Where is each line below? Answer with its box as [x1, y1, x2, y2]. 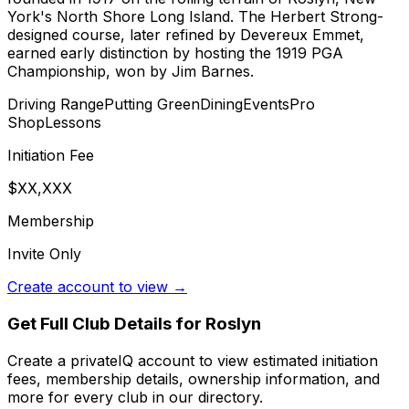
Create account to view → [7, 278, 187, 297]
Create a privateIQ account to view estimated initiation [7, 351, 378, 370]
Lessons [45, 113, 101, 132]
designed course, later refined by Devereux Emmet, [7, 26, 364, 45]
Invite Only [7, 245, 81, 264]
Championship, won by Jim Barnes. [7, 62, 254, 81]
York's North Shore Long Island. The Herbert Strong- [7, 7, 383, 26]
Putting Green [104, 95, 200, 114]
